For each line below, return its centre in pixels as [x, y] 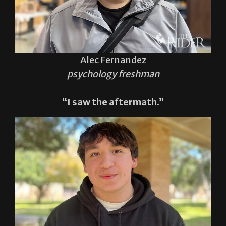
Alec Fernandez [113, 60]
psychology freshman [113, 74]
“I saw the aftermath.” [113, 102]
